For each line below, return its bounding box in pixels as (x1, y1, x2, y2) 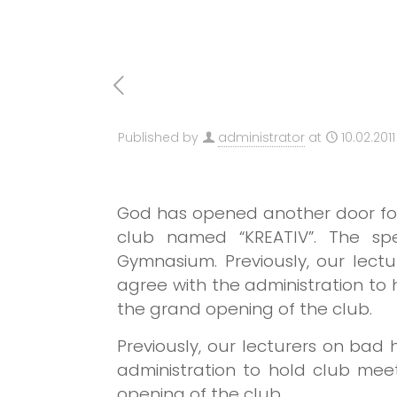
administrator (218, 128, 305, 146)
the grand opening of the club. (117, 297, 373, 321)
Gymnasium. (117, 249, 225, 273)
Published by (118, 128, 198, 146)
